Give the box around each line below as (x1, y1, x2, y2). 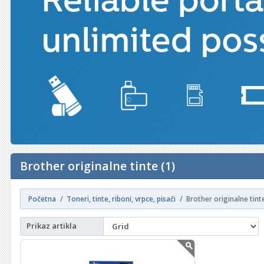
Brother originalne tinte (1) (20, 157, 176, 174)
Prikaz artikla (27, 220, 77, 232)
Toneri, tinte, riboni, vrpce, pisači (67, 193, 176, 204)
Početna (28, 193, 57, 204)
